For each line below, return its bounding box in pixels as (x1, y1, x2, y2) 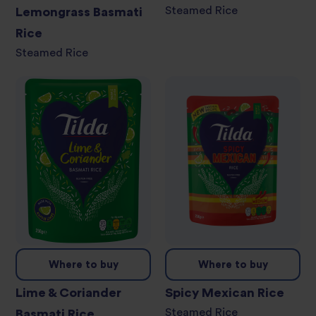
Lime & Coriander (16, 286, 121, 300)
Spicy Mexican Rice (165, 286, 284, 300)
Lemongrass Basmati (16, 6, 142, 19)
